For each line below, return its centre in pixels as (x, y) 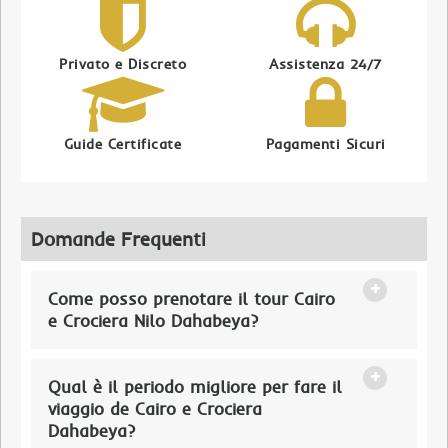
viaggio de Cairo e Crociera (155, 409)
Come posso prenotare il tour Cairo (191, 299)
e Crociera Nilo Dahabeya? (153, 321)
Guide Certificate (122, 144)
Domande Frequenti (118, 239)
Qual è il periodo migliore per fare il (195, 387)
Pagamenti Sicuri (325, 144)
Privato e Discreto (122, 64)
